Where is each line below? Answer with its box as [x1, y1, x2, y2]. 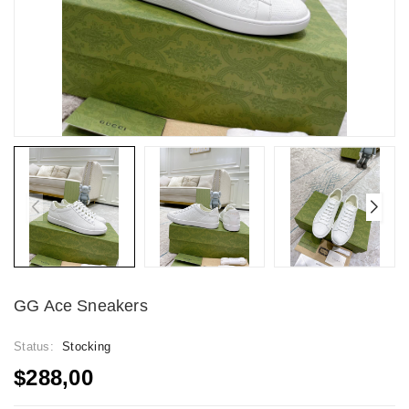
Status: [14, 339, 58, 353]
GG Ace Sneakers [14, 296, 148, 315]
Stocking [62, 339, 110, 353]
